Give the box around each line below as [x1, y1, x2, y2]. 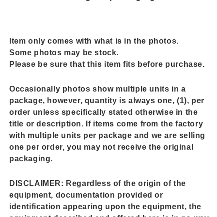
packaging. [9, 154, 55, 163]
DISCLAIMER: [9, 179, 64, 187]
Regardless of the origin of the [63, 179, 186, 187]
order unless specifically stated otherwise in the [9, 108, 198, 116]
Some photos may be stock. [9, 48, 119, 57]
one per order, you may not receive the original [9, 142, 194, 151]
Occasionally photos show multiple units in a [9, 84, 186, 93]
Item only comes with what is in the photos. [9, 36, 179, 45]
